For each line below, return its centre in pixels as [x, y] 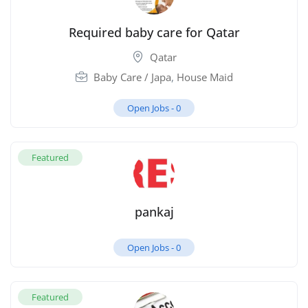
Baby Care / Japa [132, 77]
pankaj [154, 212]
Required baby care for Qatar [154, 33]
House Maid [205, 77]
